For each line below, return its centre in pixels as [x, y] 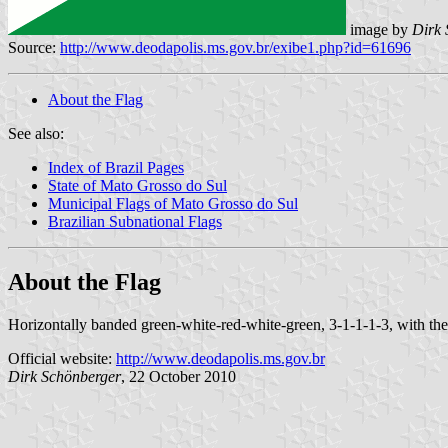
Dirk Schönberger [64, 376]
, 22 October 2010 [178, 376]
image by [379, 29]
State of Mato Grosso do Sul [137, 185]
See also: [36, 133]
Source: [34, 47]
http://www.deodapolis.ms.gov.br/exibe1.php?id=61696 [235, 47]
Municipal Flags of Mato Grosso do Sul [173, 203]
